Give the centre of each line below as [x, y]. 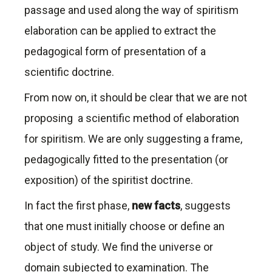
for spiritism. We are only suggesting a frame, [133, 139]
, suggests [206, 206]
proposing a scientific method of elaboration [132, 118]
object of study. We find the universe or [119, 247]
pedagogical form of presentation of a [115, 52]
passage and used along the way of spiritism [131, 10]
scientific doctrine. [69, 72]
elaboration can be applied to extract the [120, 31]
